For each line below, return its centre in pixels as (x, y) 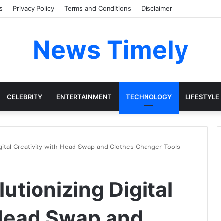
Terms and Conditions (98, 8)
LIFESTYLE (202, 97)
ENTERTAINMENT (84, 97)
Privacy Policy (34, 8)
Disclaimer (157, 8)
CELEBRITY (24, 97)
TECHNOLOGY (148, 97)
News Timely (110, 50)
